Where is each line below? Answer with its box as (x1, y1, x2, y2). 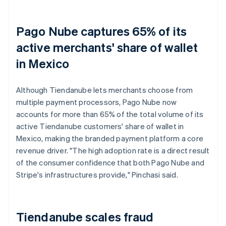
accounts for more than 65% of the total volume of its (16, 108, 204, 119)
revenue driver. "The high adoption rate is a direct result (16, 145, 210, 155)
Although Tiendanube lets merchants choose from (16, 84, 193, 95)
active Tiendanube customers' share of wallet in (16, 121, 184, 131)
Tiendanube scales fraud (16, 208, 154, 224)
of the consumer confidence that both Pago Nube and (16, 157, 205, 167)
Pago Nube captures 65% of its (16, 23, 187, 39)
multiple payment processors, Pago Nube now (16, 96, 177, 107)
